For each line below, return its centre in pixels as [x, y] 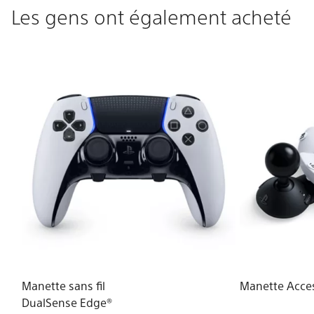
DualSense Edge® [67, 303]
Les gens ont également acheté [151, 16]
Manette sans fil [64, 286]
